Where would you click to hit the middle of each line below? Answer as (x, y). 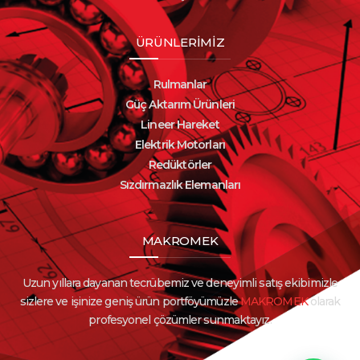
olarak (324, 301)
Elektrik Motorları (180, 144)
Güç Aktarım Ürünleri (180, 104)
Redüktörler (180, 164)
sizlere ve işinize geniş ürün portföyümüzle (130, 301)
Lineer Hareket (180, 124)
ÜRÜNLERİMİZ (180, 42)
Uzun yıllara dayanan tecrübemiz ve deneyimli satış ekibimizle (180, 282)
